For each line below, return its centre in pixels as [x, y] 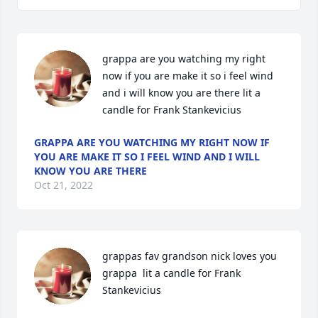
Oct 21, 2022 [64, 185]
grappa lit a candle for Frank [171, 273]
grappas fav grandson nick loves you [190, 256]
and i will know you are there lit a [181, 93]
